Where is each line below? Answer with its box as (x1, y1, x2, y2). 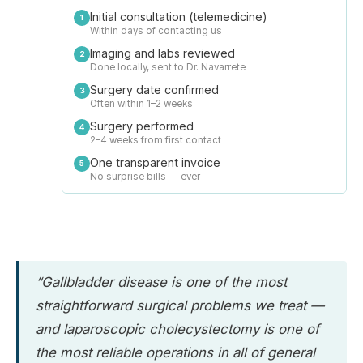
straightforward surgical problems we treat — (36, 297, 324, 314)
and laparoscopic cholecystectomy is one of (36, 320, 319, 337)
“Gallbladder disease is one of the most (36, 273, 287, 290)
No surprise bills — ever (90, 170, 200, 182)
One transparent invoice (90, 155, 220, 169)
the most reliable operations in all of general (36, 344, 315, 361)
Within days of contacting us (90, 24, 222, 36)
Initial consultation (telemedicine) (90, 9, 267, 23)
